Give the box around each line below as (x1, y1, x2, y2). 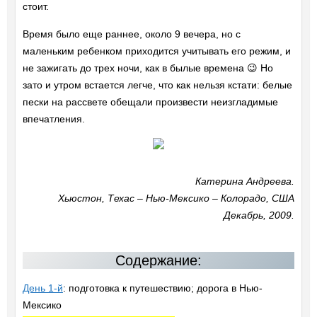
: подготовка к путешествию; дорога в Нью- (62, 282, 263, 294)
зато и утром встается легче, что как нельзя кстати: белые (22, 79, 292, 91)
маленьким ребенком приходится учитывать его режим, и (22, 45, 291, 57)
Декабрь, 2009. (224, 209, 295, 221)
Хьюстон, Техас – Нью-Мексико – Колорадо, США (58, 192, 295, 204)
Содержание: (115, 253, 202, 269)
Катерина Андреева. (195, 175, 295, 188)
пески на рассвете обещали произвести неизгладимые (22, 96, 278, 108)
